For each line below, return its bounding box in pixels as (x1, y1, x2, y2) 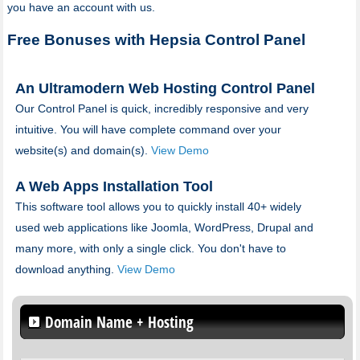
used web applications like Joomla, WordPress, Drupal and (14, 220, 313, 234)
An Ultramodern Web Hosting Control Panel (14, 80, 315, 96)
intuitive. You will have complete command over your (14, 122, 281, 136)
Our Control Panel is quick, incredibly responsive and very (14, 101, 309, 115)
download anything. (14, 262, 117, 276)
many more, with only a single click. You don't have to (14, 241, 286, 255)
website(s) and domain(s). (14, 143, 151, 157)
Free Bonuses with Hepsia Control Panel (6, 31, 305, 48)
